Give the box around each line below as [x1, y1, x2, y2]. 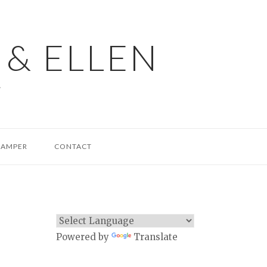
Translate [133, 231, 178, 243]
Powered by [56, 231, 111, 243]
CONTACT [54, 142, 92, 151]
